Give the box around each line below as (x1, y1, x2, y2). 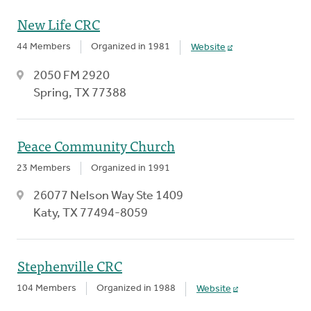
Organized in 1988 (96, 283, 176, 294)
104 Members (17, 283, 76, 294)
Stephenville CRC (17, 253, 122, 277)
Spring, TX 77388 (33, 86, 126, 100)
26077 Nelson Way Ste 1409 (33, 189, 183, 203)
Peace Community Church (17, 133, 175, 157)
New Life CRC (17, 12, 100, 35)
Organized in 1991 (91, 162, 170, 174)
